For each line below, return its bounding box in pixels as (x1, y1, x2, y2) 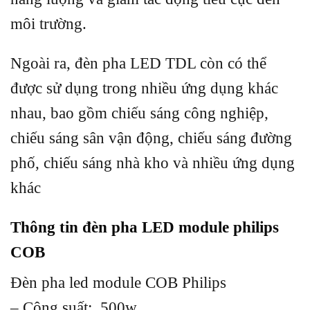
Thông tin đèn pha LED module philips (10, 219, 279, 237)
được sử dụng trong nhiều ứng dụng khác (10, 79, 278, 97)
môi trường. (10, 15, 86, 33)
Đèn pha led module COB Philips (10, 274, 226, 292)
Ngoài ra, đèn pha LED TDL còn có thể (10, 54, 266, 72)
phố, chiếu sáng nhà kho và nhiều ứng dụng (10, 154, 295, 172)
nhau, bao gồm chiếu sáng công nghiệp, (10, 104, 268, 122)
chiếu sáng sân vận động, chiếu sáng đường (10, 129, 292, 147)
